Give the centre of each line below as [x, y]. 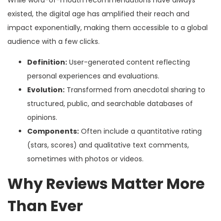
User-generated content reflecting [129, 62]
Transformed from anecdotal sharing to [135, 90]
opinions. [42, 117]
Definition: [47, 62]
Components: [53, 131]
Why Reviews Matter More [106, 184]
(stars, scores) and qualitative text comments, [108, 145]
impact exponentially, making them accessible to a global [108, 27]
